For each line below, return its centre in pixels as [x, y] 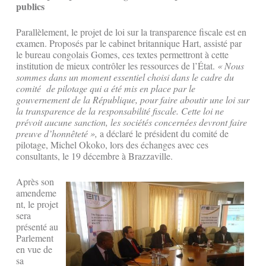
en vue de [34, 249]
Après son [35, 182]
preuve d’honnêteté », [57, 134]
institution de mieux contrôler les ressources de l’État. [115, 66]
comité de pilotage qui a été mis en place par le [106, 88]
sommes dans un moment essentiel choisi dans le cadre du [125, 77]
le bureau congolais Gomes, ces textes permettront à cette [122, 55]
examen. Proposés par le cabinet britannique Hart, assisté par [129, 43]
